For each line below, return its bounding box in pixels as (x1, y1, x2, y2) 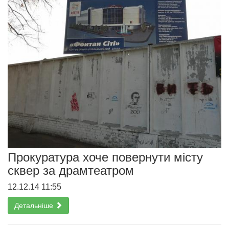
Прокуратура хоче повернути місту (8, 150, 203, 165)
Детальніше (14, 201, 55, 210)
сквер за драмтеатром (8, 164, 134, 178)
